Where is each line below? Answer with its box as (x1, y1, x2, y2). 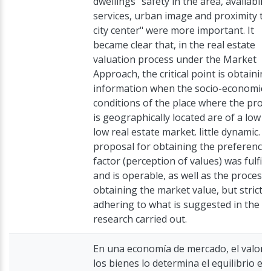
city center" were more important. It (93, 24, 254, 37)
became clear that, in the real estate (93, 38, 255, 51)
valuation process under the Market (93, 53, 256, 66)
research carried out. (93, 212, 187, 226)
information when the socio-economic (93, 82, 265, 95)
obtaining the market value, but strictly (93, 183, 270, 197)
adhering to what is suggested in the (93, 198, 260, 211)
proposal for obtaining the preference (93, 140, 267, 153)
